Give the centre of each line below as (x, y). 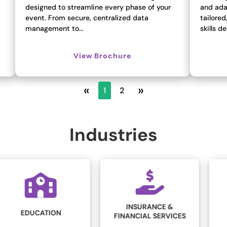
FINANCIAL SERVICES (60, 216)
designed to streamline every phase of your (98, 7)
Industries (113, 135)
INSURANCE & (60, 206)
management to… (54, 29)
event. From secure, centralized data (87, 18)
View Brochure (103, 55)
